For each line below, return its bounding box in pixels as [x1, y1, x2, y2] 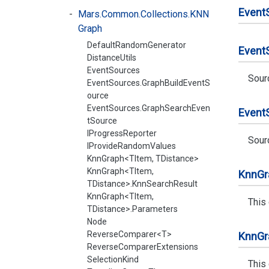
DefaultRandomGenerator [87, 40, 186, 50]
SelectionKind [87, 255, 139, 264]
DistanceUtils [87, 53, 136, 62]
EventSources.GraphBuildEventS [87, 78, 210, 88]
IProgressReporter [87, 128, 157, 138]
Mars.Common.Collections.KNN [78, 8, 209, 20]
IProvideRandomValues [87, 141, 176, 151]
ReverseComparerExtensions [87, 242, 198, 252]
